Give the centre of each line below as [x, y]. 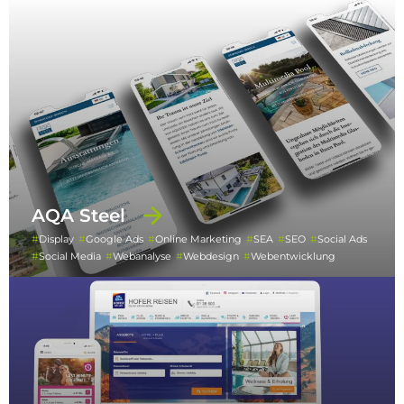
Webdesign [211, 257]
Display [56, 239]
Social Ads [342, 239]
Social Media [70, 257]
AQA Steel [78, 216]
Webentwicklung [293, 257]
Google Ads [115, 239]
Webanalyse [142, 257]
